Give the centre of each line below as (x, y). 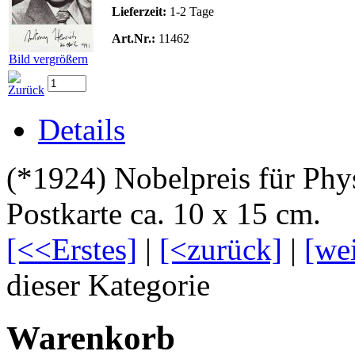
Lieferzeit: (139, 12)
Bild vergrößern (48, 59)
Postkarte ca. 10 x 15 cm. (164, 214)
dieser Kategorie (108, 285)
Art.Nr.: (134, 39)
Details (82, 130)
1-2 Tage (190, 12)
